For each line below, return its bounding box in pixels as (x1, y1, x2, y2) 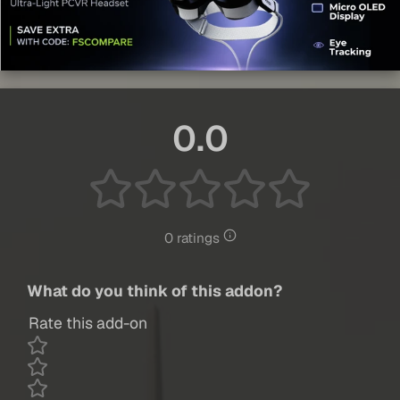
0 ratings (163, 229, 223, 248)
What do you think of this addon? (27, 280, 282, 302)
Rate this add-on (29, 312, 147, 334)
